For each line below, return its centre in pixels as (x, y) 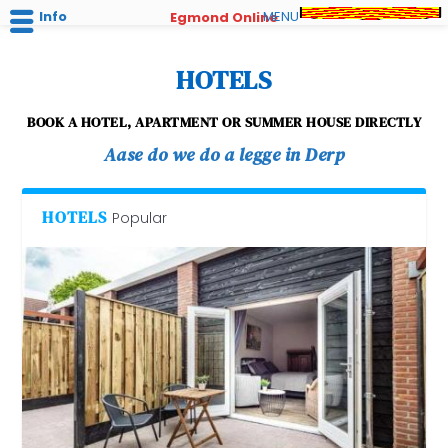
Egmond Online (224, 17)
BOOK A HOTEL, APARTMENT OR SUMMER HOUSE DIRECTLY (224, 122)
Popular (139, 218)
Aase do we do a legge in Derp (224, 154)
